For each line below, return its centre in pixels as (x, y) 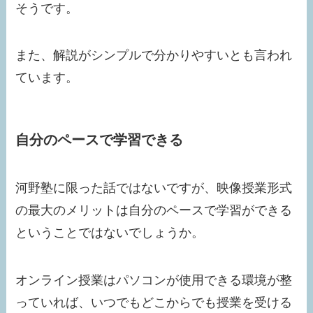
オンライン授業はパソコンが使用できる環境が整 (154, 280)
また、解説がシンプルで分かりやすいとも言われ (154, 56)
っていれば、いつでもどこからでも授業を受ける (154, 302)
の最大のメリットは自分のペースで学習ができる (154, 210)
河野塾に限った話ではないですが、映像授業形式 (154, 188)
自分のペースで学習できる (100, 139)
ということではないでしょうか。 (110, 232)
